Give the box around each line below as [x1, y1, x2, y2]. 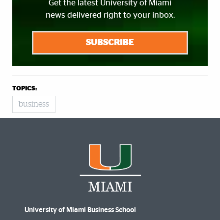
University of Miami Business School [25, 206, 136, 214]
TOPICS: [12, 85, 37, 92]
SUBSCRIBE [86, 38, 134, 47]
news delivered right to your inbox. [45, 10, 175, 19]
